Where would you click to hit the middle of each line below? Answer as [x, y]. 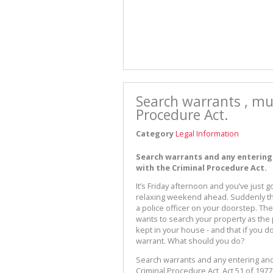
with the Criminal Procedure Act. [201, 167]
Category [155, 133]
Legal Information [207, 133]
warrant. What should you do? [190, 241]
